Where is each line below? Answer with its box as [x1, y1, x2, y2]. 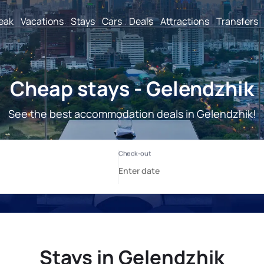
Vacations [21, 14, 64, 28]
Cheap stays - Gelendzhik [10, 75, 254, 102]
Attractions [160, 14, 209, 28]
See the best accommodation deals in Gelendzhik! [8, 107, 256, 121]
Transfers [216, 14, 258, 28]
